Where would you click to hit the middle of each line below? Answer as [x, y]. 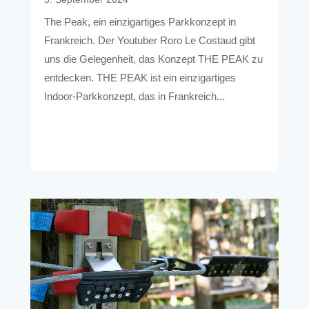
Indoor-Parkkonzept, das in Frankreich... [134, 97]
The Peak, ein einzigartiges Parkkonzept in [140, 22]
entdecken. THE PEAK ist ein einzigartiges [140, 78]
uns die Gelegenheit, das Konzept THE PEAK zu [153, 59]
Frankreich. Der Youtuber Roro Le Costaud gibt [149, 41]
